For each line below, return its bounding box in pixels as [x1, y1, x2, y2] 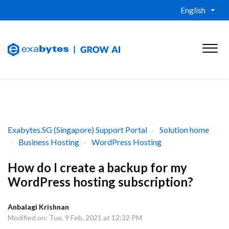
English [180, 6, 205, 15]
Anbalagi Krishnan [8, 202, 69, 211]
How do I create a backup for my [8, 160, 187, 175]
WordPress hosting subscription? [8, 174, 193, 189]
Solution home [159, 125, 209, 134]
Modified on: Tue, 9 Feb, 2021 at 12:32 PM [8, 213, 142, 222]
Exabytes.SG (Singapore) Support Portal [8, 125, 147, 134]
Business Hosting [18, 137, 79, 147]
